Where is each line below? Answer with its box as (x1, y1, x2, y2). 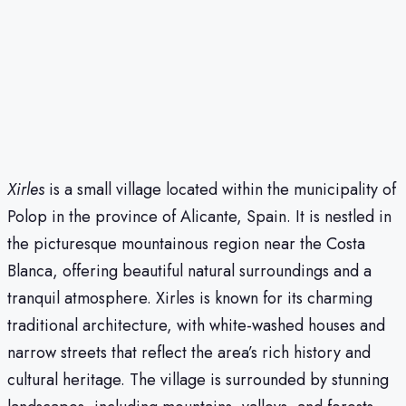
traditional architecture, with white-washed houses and (7, 313, 385, 337)
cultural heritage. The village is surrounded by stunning (7, 367, 389, 391)
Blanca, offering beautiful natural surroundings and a (7, 258, 372, 283)
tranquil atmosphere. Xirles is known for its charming (7, 285, 372, 310)
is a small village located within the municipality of (44, 177, 396, 201)
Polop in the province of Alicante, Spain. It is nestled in (7, 204, 391, 228)
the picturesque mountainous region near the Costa (7, 231, 365, 256)
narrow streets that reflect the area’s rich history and (7, 340, 371, 364)
